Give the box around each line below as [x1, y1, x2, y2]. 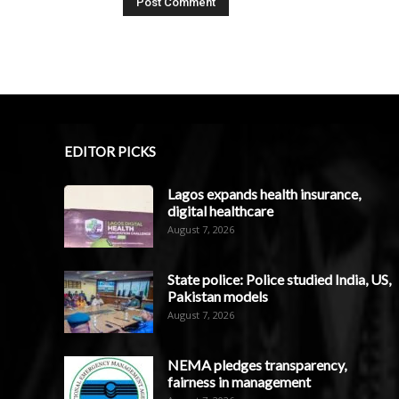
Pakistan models [167, 287, 268, 305]
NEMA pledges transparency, [167, 355, 346, 373]
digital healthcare [167, 201, 273, 219]
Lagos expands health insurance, [167, 184, 361, 202]
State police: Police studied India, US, [167, 270, 391, 288]
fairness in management [167, 372, 311, 390]
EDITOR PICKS [64, 142, 156, 159]
